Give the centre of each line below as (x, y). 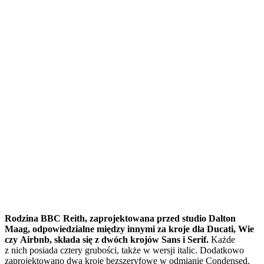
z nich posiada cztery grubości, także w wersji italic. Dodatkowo (124, 250)
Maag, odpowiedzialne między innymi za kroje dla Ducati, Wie (129, 229)
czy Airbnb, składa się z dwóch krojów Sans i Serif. (107, 240)
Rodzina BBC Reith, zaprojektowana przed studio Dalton (120, 219)
